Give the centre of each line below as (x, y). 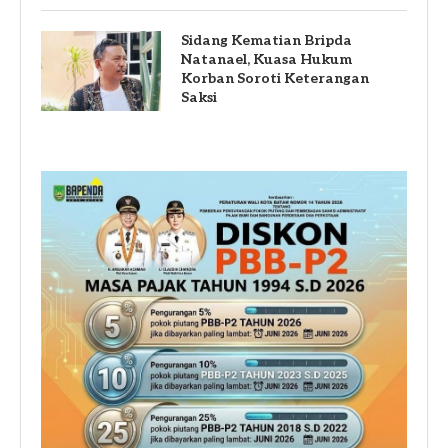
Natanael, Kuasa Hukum (266, 59)
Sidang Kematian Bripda (266, 40)
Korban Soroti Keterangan (275, 78)
